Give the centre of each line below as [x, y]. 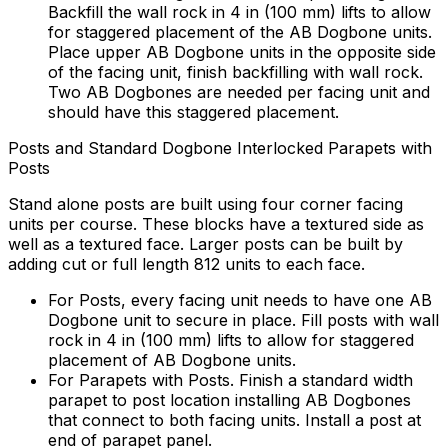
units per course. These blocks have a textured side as [216, 223]
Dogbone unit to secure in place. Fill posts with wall [243, 319]
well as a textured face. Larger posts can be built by [205, 243]
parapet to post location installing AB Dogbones [229, 399]
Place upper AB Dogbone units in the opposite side [242, 51]
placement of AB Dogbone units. [172, 359]
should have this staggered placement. [193, 111]
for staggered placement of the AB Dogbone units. [240, 31]
